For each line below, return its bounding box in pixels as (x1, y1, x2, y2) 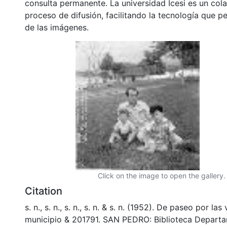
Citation (25, 184, 62, 197)
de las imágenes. (25, 22, 89, 32)
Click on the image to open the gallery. (98, 171, 225, 180)
